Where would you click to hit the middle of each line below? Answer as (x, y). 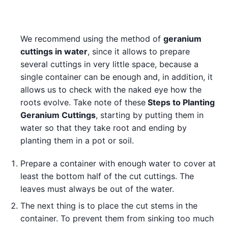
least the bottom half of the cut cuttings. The (107, 176)
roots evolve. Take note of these (83, 102)
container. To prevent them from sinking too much (117, 218)
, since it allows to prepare (139, 51)
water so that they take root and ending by (104, 127)
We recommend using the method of (92, 38)
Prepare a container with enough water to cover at (118, 163)
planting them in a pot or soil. (77, 140)
